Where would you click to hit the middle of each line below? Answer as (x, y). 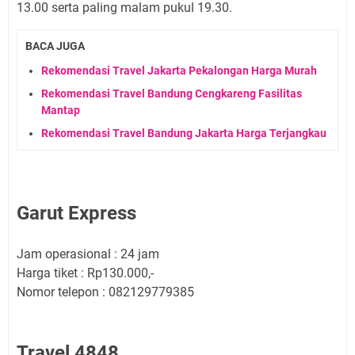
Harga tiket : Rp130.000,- (85, 273)
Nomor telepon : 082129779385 (105, 292)
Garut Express (76, 213)
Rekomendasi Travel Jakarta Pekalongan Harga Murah (179, 70)
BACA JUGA (55, 46)
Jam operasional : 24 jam (88, 254)
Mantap (61, 110)
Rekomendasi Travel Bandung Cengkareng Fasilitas (172, 93)
